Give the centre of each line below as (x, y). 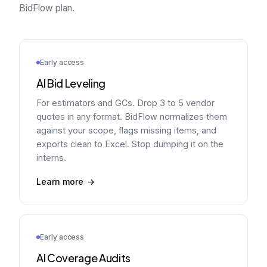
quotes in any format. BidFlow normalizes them (132, 117)
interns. (51, 158)
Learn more (60, 181)
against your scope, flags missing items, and (126, 130)
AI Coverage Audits (84, 258)
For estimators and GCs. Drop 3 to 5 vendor (125, 103)
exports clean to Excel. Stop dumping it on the (130, 144)
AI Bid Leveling (71, 83)
